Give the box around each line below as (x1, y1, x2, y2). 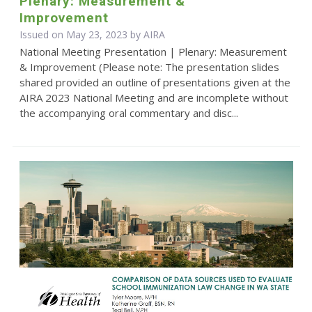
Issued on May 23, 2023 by (19, 28, 143, 41)
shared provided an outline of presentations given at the (19, 75, 290, 89)
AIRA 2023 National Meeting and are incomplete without (19, 91, 288, 104)
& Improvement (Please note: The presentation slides (19, 60, 279, 74)
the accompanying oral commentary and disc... (19, 106, 238, 120)
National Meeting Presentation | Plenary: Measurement (19, 45, 287, 58)
